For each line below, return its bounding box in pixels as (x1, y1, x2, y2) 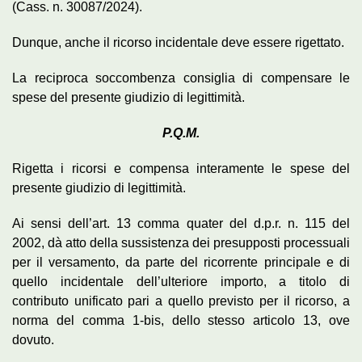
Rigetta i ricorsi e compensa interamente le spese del (12, 161, 350, 175)
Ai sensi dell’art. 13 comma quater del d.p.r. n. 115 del (12, 216, 350, 230)
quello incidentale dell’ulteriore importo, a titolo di (12, 274, 350, 288)
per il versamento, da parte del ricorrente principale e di (12, 255, 350, 269)
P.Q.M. (162, 125, 200, 140)
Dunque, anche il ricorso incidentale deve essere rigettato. (12, 35, 344, 49)
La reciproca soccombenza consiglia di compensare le (12, 70, 350, 85)
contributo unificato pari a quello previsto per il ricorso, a (12, 293, 350, 308)
